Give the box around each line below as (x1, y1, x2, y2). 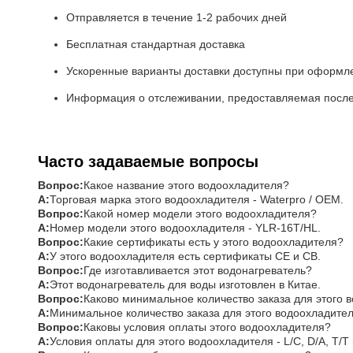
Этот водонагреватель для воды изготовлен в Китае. (50, 278, 321, 291)
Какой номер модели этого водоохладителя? (84, 207, 317, 220)
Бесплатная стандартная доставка (66, 38, 245, 50)
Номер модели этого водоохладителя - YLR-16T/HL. (50, 221, 321, 234)
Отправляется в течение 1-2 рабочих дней (66, 11, 287, 24)
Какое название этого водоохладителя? (84, 179, 289, 191)
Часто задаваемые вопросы (38, 153, 258, 170)
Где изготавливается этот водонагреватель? (84, 264, 312, 277)
